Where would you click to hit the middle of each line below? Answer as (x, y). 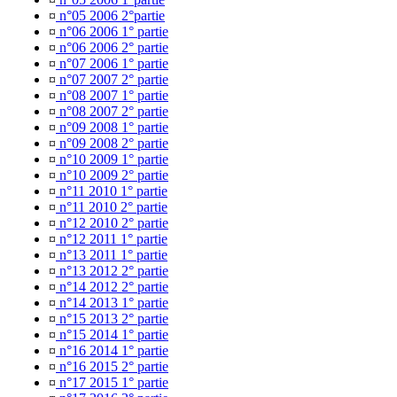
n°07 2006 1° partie (112, 63)
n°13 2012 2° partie (112, 271)
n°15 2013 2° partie (112, 319)
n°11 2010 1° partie (112, 191)
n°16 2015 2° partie (112, 366)
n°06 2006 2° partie (112, 47)
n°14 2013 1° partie (112, 303)
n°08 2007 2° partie (112, 111)
